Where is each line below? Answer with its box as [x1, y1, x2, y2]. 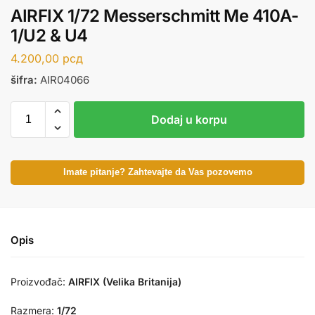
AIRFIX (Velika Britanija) [65, 275, 181, 288]
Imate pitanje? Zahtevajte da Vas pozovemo [63, 167, 252, 178]
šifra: [11, 72, 37, 86]
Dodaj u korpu [151, 112, 227, 127]
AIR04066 [37, 72, 89, 86]
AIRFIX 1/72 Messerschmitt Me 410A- [11, 6, 298, 27]
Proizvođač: [11, 275, 65, 288]
